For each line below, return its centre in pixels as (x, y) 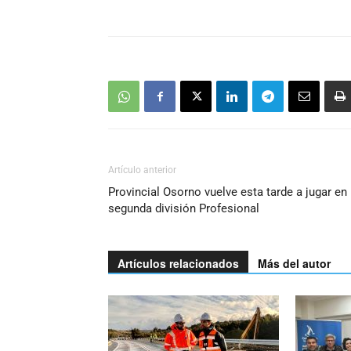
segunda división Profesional (184, 208)
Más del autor (294, 263)
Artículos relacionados (178, 263)
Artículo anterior (142, 170)
